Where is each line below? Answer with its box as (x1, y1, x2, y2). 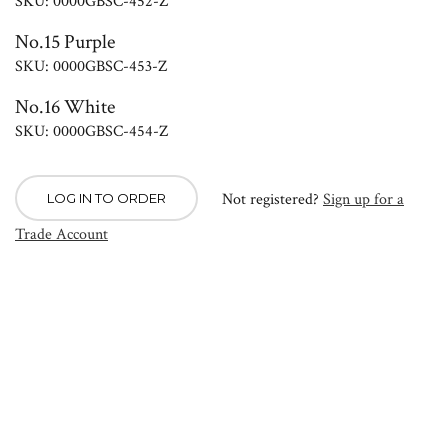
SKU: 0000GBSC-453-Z (15, 56, 167, 78)
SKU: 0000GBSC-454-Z (15, 121, 168, 143)
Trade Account (15, 224, 108, 246)
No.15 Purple (15, 29, 115, 56)
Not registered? (218, 189, 323, 211)
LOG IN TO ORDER (47, 190, 166, 207)
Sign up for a (323, 189, 404, 211)
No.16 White (15, 94, 115, 121)
